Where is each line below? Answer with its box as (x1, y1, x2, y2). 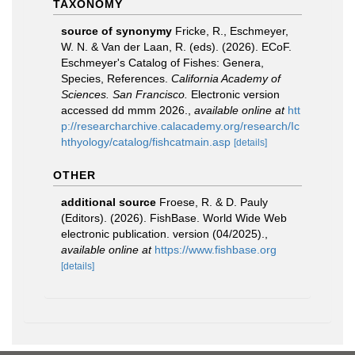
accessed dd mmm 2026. (61, 104, 188, 116)
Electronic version (188, 88, 280, 101)
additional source (61, 196, 156, 208)
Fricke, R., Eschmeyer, (175, 25, 288, 37)
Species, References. (61, 72, 171, 85)
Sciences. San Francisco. (61, 88, 188, 101)
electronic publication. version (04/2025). (61, 227, 265, 240)
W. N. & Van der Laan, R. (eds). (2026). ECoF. (61, 40, 292, 53)
